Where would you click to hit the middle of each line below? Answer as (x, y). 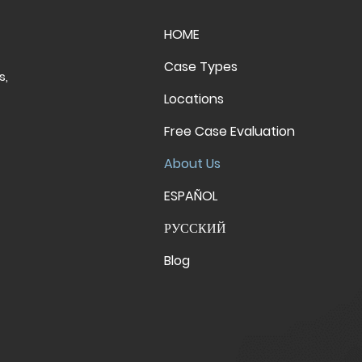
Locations (194, 99)
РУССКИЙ (195, 228)
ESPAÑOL (191, 196)
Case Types (201, 67)
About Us (192, 164)
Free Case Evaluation (229, 131)
